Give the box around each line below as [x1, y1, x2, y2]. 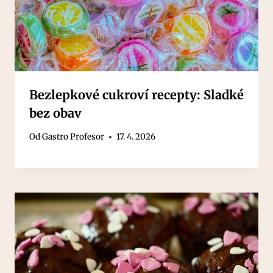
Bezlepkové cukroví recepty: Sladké [29, 87, 244, 102]
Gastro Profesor [42, 132, 105, 143]
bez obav [29, 105, 82, 121]
